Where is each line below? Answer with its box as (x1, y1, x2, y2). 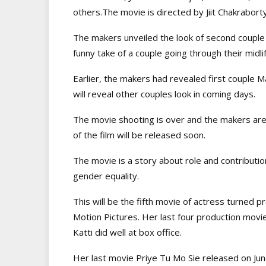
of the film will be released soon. (73, 128, 205, 141)
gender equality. (73, 169, 139, 182)
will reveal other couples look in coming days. (73, 87, 255, 100)
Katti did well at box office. (73, 226, 182, 238)
